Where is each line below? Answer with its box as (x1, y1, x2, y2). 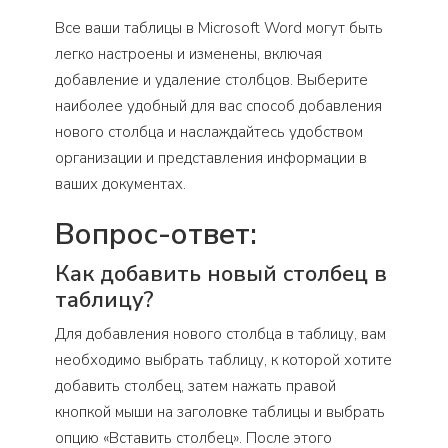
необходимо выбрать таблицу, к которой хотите (55, 350, 392, 371)
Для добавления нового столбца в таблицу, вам (55, 324, 386, 345)
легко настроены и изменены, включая (55, 44, 322, 65)
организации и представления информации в (55, 148, 367, 169)
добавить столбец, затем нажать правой (55, 376, 336, 397)
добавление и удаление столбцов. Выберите (55, 70, 368, 91)
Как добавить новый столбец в (55, 259, 387, 290)
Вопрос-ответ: (55, 214, 257, 256)
